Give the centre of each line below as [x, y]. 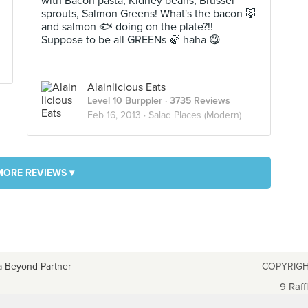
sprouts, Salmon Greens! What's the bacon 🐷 [149, 14]
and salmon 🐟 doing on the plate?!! [127, 27]
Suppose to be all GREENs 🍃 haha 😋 [131, 40]
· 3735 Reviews [196, 101]
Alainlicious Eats [126, 87]
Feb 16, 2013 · [118, 115]
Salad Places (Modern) [195, 115]
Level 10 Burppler [125, 101]
